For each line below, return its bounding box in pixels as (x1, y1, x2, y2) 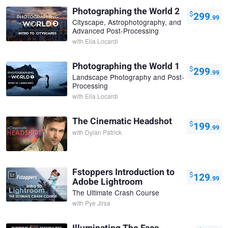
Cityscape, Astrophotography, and (72, 17, 181, 27)
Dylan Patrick (85, 128, 122, 137)
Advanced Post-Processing (72, 25, 159, 36)
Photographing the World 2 (72, 5, 180, 18)
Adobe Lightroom (72, 175, 142, 188)
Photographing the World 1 (72, 60, 180, 73)
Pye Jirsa (85, 198, 110, 207)
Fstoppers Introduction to (72, 165, 175, 179)
